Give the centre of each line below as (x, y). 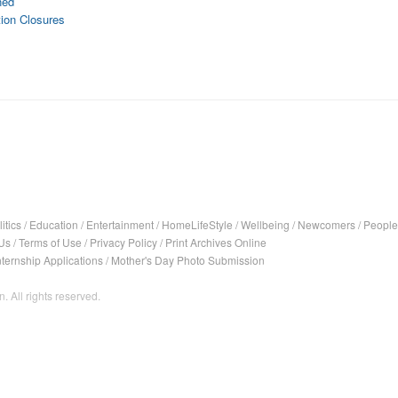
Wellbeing (265, 224)
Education (54, 224)
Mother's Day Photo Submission (188, 260)
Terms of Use (50, 242)
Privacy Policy (123, 242)
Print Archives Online (216, 242)
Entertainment (120, 224)
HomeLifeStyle (197, 224)
